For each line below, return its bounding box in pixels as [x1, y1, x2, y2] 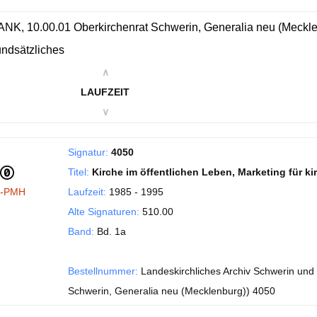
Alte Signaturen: [68, 206, 139, 217]
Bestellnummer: [68, 265, 138, 277]
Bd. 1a [94, 226, 126, 237]
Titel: [68, 166, 89, 178]
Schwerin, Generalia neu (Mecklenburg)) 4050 [68, 285, 275, 296]
